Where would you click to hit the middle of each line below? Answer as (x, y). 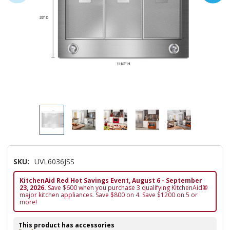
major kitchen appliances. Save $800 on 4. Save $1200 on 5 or (109, 195)
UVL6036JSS (54, 162)
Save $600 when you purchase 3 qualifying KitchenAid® (127, 188)
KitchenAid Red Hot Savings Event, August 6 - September (111, 181)
